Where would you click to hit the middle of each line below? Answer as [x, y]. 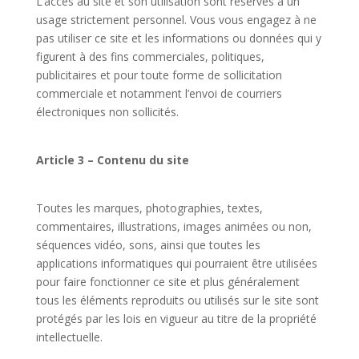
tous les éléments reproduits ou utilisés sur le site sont [177, 300]
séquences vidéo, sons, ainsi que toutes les [148, 245]
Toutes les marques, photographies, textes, [149, 208]
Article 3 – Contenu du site [112, 160]
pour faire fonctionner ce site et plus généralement [167, 282]
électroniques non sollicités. [107, 112]
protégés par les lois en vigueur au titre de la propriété [176, 319]
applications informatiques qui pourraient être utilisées [176, 263]
